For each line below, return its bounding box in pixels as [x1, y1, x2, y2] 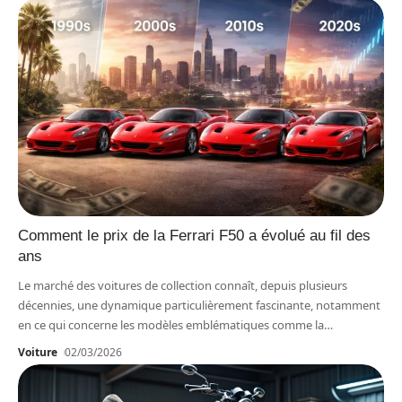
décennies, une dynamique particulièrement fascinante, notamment [18, 297, 380, 314]
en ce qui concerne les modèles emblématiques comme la [18, 317, 324, 334]
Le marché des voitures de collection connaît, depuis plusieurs [18, 277, 347, 294]
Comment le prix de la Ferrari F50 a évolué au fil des [18, 227, 371, 245]
